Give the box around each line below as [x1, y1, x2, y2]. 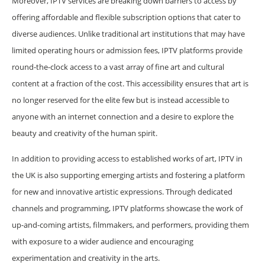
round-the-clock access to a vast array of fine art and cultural [12, 61, 224, 72]
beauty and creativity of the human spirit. [12, 127, 157, 138]
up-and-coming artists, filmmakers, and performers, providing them [12, 219, 249, 230]
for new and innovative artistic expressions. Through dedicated [12, 186, 232, 197]
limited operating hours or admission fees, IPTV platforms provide [12, 44, 243, 56]
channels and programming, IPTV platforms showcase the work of [12, 202, 243, 214]
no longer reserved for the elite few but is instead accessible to [12, 94, 230, 105]
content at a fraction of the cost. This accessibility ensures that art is [12, 77, 248, 89]
